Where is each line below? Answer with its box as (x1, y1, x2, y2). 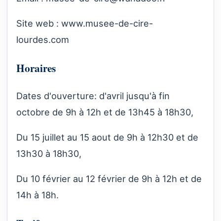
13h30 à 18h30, (16, 148, 81, 159)
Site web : (16, 18, 61, 29)
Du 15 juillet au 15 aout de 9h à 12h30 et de (16, 132, 198, 143)
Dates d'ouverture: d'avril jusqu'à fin (16, 90, 170, 101)
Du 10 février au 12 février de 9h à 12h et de (16, 173, 202, 184)
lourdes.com (16, 34, 69, 45)
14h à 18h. (16, 189, 59, 201)
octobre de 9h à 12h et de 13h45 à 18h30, (16, 106, 193, 117)
